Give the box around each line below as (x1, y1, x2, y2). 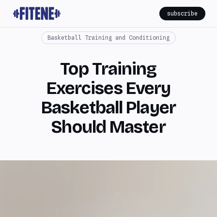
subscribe (167, 10, 198, 17)
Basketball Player (41, 97, 176, 118)
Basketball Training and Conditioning (47, 34, 170, 41)
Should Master (51, 117, 166, 138)
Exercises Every (46, 78, 171, 99)
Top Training (60, 59, 157, 79)
